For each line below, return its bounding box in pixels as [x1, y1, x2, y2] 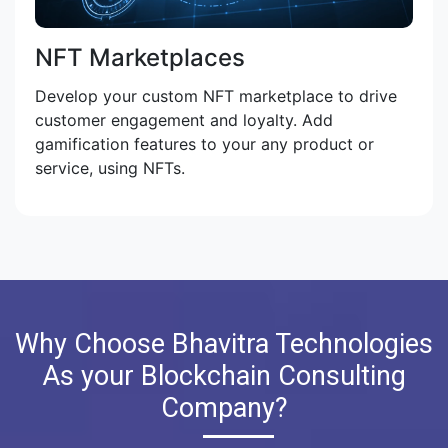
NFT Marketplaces [35, 43, 245, 73]
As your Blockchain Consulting [42, 360, 406, 393]
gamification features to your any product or [35, 134, 374, 155]
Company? [160, 392, 288, 425]
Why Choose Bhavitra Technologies [15, 328, 433, 361]
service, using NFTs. [35, 158, 185, 179]
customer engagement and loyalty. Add [35, 110, 333, 131]
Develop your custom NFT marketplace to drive [35, 86, 397, 107]
